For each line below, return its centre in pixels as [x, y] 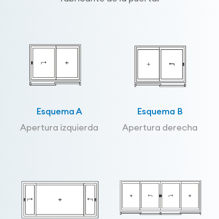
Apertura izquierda [59, 128]
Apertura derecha [160, 128]
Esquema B [160, 111]
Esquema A [59, 111]
